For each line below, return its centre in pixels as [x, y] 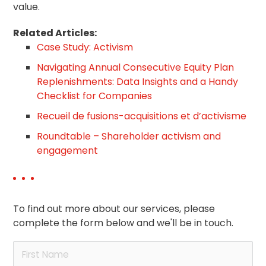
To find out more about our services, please [114, 209]
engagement [68, 151]
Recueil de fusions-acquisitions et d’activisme [142, 116]
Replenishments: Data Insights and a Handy [138, 82]
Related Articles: [55, 33]
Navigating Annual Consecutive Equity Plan [136, 67]
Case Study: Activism [85, 47]
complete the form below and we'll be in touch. [123, 223]
